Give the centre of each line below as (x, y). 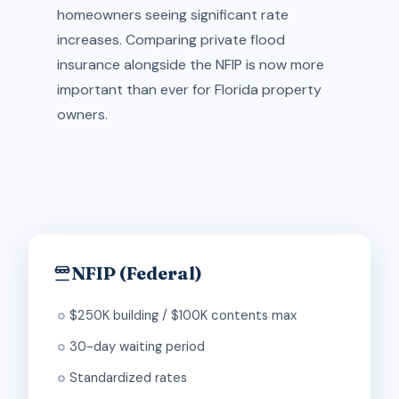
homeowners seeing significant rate (173, 15)
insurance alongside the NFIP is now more (191, 65)
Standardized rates (128, 378)
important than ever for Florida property (189, 90)
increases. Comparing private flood (171, 40)
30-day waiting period (137, 346)
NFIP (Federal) (137, 273)
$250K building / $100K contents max (183, 315)
